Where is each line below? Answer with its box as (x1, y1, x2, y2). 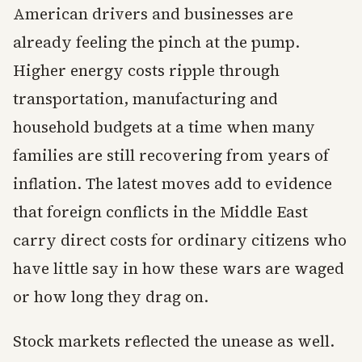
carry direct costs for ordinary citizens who (13, 229, 347, 250)
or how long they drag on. (13, 286, 208, 307)
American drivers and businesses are (13, 3, 293, 24)
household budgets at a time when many (13, 116, 315, 137)
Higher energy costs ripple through (13, 60, 280, 81)
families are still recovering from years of (13, 145, 329, 166)
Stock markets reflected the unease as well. (13, 330, 335, 351)
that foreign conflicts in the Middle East (13, 201, 308, 222)
